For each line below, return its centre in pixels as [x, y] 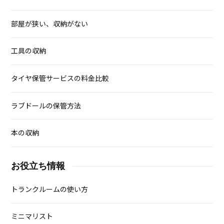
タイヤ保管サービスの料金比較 [60, 79]
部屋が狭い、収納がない [50, 24]
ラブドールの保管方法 [46, 106]
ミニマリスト [32, 217]
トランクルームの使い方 [50, 189]
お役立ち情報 [38, 166]
